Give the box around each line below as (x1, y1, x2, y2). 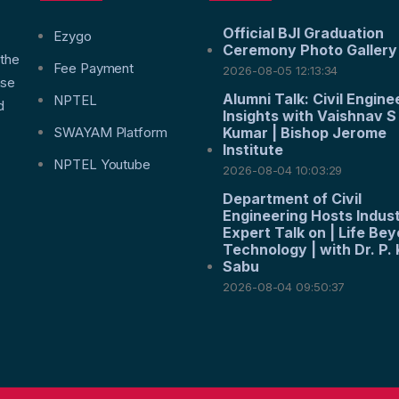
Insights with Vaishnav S (223, 106, 397, 125)
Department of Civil (223, 189, 362, 208)
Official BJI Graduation (223, 23, 385, 42)
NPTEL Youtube (53, 155, 151, 173)
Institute (223, 140, 284, 159)
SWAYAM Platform (53, 123, 167, 141)
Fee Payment (53, 59, 134, 77)
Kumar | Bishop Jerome (223, 123, 387, 142)
